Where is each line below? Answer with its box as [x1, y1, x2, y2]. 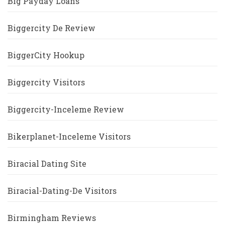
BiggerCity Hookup [8, 50, 84, 61]
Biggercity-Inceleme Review [8, 104, 124, 115]
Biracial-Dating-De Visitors [8, 185, 117, 196]
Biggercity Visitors [8, 77, 85, 88]
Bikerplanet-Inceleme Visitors [8, 131, 131, 142]
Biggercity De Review [8, 23, 95, 34]
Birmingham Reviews [8, 212, 96, 223]
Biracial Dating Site [8, 158, 86, 169]
